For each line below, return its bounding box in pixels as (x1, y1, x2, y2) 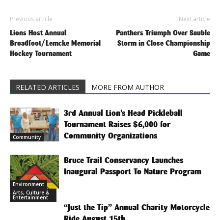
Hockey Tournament (10, 48, 72, 58)
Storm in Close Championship (117, 38, 210, 48)
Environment (13, 180, 44, 188)
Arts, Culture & (13, 189, 49, 196)
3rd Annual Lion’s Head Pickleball (64, 108, 183, 118)
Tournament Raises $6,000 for (64, 119, 170, 130)
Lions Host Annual (10, 27, 66, 37)
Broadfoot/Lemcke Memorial (10, 38, 101, 48)
